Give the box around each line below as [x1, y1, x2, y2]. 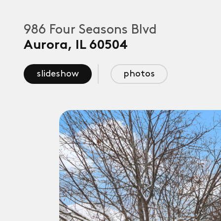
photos [123, 70, 155, 78]
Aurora [24, 39, 68, 52]
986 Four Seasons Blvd [24, 24, 157, 36]
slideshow [37, 70, 79, 78]
